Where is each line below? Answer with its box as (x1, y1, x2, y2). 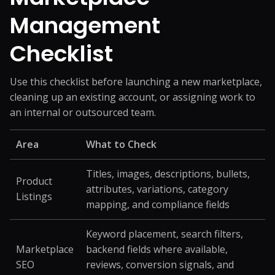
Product (16, 174, 52, 188)
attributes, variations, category (86, 182, 228, 196)
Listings (16, 190, 52, 203)
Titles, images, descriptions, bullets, (86, 167, 250, 180)
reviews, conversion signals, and (86, 258, 234, 271)
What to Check (86, 137, 157, 151)
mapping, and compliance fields (86, 198, 230, 211)
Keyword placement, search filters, (86, 227, 243, 241)
